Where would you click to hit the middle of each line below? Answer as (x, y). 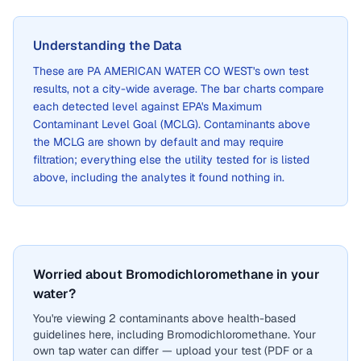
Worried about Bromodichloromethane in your (176, 274)
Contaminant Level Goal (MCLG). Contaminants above (172, 124)
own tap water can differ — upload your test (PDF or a (173, 351)
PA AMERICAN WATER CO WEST (170, 71)
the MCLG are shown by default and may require (158, 142)
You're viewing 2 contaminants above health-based (164, 318)
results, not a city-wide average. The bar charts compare (178, 89)
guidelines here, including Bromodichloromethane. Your (174, 334)
